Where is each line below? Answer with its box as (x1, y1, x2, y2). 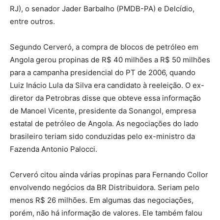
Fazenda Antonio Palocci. (10, 144, 97, 154)
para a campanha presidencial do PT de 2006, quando (10, 68, 195, 78)
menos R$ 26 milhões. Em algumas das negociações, (10, 195, 193, 205)
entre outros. (10, 17, 55, 27)
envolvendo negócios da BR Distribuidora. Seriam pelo (10, 183, 199, 192)
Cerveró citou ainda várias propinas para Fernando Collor (10, 170, 208, 180)
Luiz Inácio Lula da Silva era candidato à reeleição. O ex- (10, 81, 204, 90)
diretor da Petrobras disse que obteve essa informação (10, 93, 201, 103)
